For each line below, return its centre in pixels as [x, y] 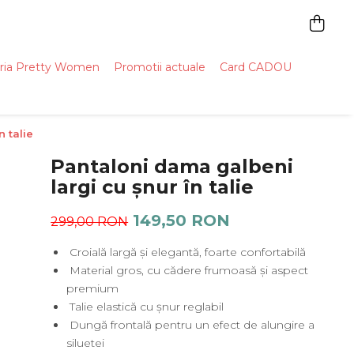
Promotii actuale [160, 67]
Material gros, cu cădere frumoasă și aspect [188, 270]
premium [93, 288]
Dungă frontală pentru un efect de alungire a [191, 325]
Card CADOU [256, 67]
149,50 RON [182, 220]
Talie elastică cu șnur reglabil [145, 307]
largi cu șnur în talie [153, 187]
